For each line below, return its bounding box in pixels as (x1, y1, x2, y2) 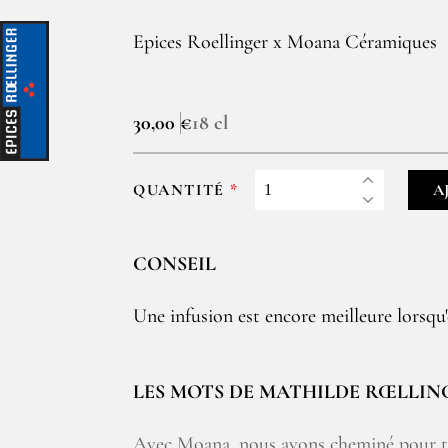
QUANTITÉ (133, 179, 225, 200)
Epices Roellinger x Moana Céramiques (133, 30, 437, 54)
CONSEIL (133, 252, 216, 276)
